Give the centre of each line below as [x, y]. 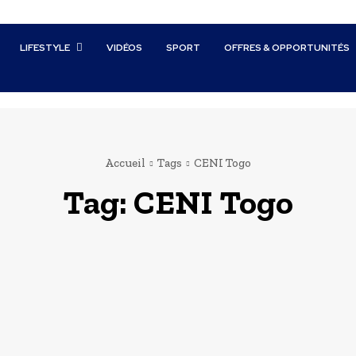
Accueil [125, 163]
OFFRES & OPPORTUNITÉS [287, 48]
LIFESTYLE [45, 48]
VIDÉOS [125, 48]
